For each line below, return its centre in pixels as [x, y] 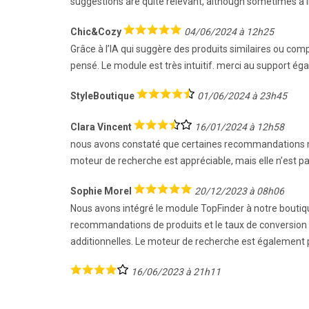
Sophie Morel [101, 191]
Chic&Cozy [96, 32]
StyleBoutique [102, 96]
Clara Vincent [101, 127]
